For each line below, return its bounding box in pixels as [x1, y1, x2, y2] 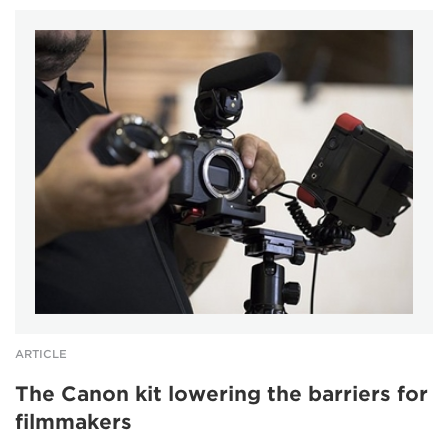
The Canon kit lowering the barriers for [15, 381, 428, 406]
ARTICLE [15, 346, 67, 361]
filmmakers [15, 409, 132, 434]
